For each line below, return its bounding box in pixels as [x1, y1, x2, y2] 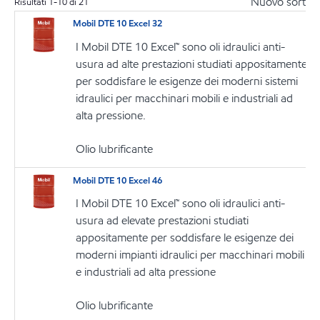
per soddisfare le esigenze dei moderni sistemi [76, 73, 299, 89]
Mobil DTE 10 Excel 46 [73, 174, 163, 187]
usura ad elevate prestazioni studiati [76, 213, 249, 228]
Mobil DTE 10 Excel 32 [73, 17, 163, 31]
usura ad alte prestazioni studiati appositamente [76, 56, 308, 71]
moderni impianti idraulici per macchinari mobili [76, 247, 305, 262]
